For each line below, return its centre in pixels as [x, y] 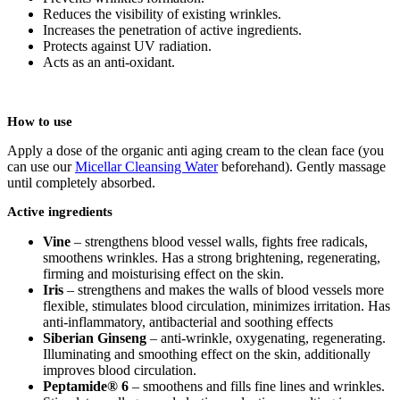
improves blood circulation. [120, 371]
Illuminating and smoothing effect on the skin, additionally [207, 354]
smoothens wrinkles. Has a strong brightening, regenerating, [212, 258]
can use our [41, 167]
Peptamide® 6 [86, 387]
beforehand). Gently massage [302, 167]
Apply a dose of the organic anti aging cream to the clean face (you [196, 151]
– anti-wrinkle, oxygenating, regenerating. [266, 338]
